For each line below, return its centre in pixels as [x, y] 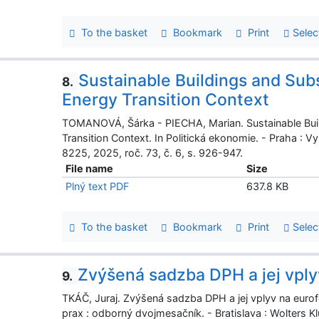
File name [90, 168]
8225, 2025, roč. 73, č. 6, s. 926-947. [153, 152]
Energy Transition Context [166, 99]
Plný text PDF [98, 186]
